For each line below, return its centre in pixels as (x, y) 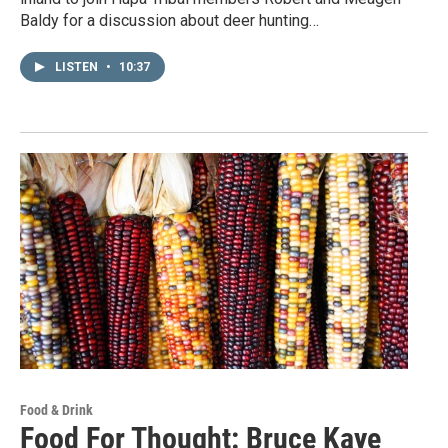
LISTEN (78, 67)
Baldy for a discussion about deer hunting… (169, 21)
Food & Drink (56, 410)
